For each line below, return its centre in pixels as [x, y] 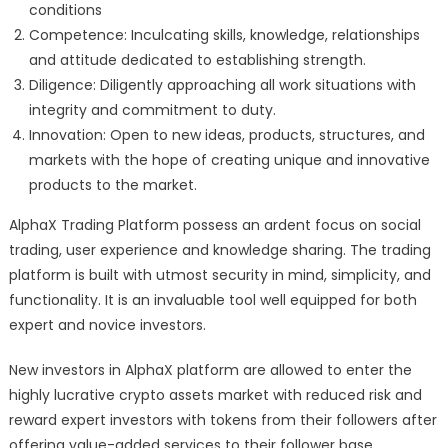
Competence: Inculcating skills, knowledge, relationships [224, 34]
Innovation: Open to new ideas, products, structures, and [226, 134]
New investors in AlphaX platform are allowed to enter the [210, 369]
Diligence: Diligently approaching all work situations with [222, 84]
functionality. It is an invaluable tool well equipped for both [212, 299]
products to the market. [112, 184]
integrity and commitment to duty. [152, 109]
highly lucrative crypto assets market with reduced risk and [215, 394]
